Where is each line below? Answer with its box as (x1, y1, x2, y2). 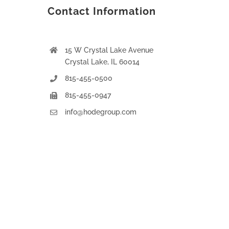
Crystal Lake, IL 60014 (64, 57, 140, 66)
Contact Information (48, 5, 156, 17)
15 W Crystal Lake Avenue (64, 45, 153, 54)
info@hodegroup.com (64, 107, 136, 116)
